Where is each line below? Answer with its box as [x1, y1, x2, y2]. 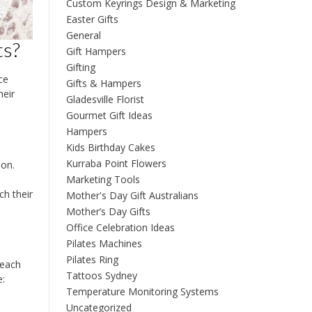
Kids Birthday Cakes [65, 140, 155, 154]
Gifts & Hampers [65, 76, 141, 90]
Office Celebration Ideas [65, 220, 175, 234]
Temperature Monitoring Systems [65, 284, 219, 298]
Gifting [65, 60, 95, 74]
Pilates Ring [65, 252, 118, 266]
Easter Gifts [65, 12, 118, 26]
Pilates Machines [65, 236, 142, 250]
